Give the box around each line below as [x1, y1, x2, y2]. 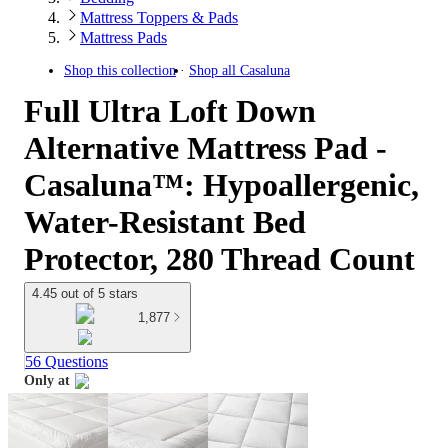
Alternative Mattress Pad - [24, 130, 387, 166]
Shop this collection [64, 63, 176, 78]
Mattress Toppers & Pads [80, 9, 238, 26]
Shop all [189, 63, 240, 78]
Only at [24, 373, 70, 389]
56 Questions [25, 353, 108, 371]
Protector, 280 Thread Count [24, 241, 415, 277]
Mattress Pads [80, 29, 167, 46]
